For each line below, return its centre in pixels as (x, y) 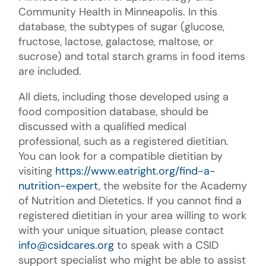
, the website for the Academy (173, 186)
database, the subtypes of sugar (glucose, (122, 26)
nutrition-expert (59, 186)
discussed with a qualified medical (103, 126)
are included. (50, 71)
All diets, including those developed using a (124, 96)
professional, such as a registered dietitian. (124, 141)
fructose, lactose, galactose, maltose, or (116, 41)
